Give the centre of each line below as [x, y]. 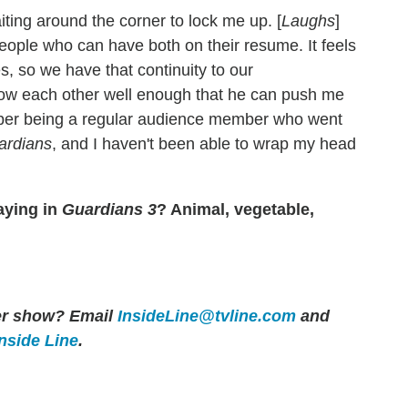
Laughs [308, 20]
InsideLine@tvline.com [207, 316]
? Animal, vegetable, [235, 209]
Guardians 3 [109, 209]
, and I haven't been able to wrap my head [204, 143]
